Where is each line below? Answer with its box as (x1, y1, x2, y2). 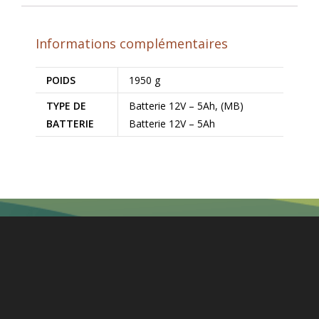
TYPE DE (46, 99, 86, 113)
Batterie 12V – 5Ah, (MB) (129, 99, 244, 113)
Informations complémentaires (36, 35, 228, 53)
